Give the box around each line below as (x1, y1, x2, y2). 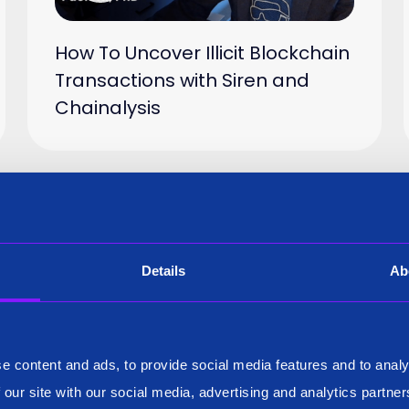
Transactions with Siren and (55, 67, 310, 93)
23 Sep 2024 (200, 229, 271, 246)
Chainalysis (55, 94, 162, 121)
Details (141, 262, 186, 278)
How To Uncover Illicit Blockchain (55, 39, 351, 66)
